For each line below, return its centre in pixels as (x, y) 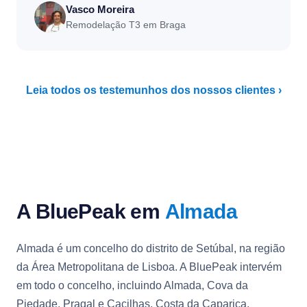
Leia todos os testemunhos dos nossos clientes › (153, 90)
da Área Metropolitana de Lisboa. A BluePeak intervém (149, 267)
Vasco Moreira (100, 9)
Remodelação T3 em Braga (126, 25)
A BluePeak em (91, 211)
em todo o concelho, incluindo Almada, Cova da (132, 285)
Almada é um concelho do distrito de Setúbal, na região (151, 248)
